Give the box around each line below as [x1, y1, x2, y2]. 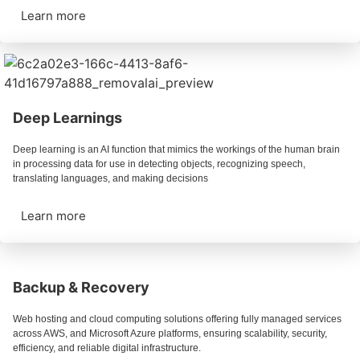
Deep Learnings [13, 109, 122, 127]
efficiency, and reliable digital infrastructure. [13, 342, 201, 354]
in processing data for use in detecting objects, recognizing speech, [13, 158, 305, 170]
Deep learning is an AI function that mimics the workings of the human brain [13, 144, 340, 156]
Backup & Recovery [13, 279, 149, 297]
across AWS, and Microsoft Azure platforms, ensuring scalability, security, [13, 328, 327, 340]
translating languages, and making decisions [13, 173, 208, 185]
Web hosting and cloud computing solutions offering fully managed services [13, 313, 342, 325]
